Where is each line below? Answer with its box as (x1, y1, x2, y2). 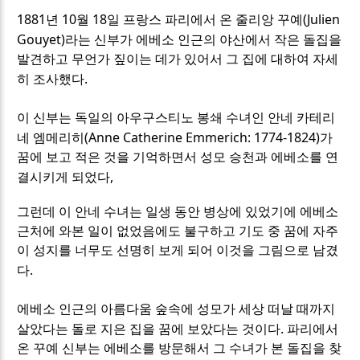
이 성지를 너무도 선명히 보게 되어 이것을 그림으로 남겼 (17, 243, 339, 257)
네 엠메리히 (17, 130, 85, 145)
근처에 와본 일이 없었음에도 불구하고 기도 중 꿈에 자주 (17, 223, 339, 238)
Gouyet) (17, 30, 66, 48)
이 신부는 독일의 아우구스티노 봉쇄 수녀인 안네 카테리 (17, 110, 336, 125)
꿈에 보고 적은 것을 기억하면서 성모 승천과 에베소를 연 (17, 149, 339, 164)
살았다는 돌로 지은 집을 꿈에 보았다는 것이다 (17, 321, 281, 336)
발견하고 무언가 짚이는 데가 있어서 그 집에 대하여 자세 (17, 51, 339, 66)
